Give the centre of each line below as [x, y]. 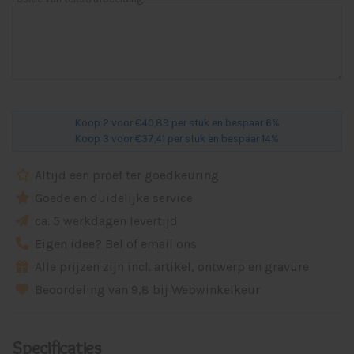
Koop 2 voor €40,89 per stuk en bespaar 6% [177, 123]
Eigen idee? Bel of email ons [114, 244]
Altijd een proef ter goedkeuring [125, 175]
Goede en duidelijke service [112, 198]
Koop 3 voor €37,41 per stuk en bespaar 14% [177, 139]
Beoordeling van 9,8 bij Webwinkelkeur [146, 290]
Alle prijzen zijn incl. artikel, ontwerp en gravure [170, 267]
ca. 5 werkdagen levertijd [105, 221]
